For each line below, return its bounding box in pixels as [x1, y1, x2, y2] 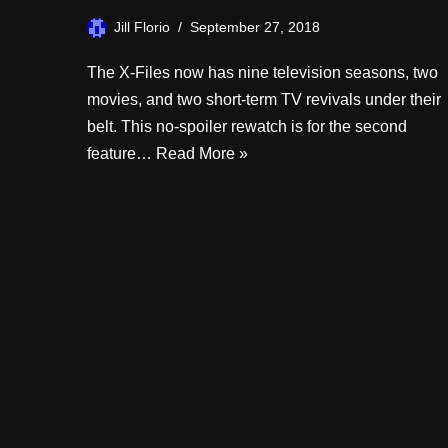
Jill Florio [114, 19, 170, 35]
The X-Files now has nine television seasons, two [87, 64, 438, 81]
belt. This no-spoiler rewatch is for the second [87, 118, 407, 135]
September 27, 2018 [190, 19, 320, 35]
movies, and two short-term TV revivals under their [87, 91, 441, 108]
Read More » [156, 145, 248, 162]
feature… [87, 145, 156, 162]
